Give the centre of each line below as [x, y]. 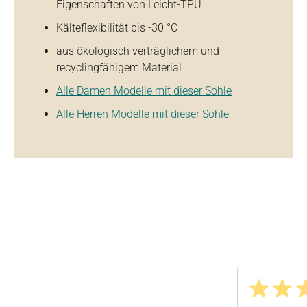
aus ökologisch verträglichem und [138, 51]
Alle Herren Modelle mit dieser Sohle [143, 114]
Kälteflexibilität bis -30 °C [117, 27]
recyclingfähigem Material [119, 67]
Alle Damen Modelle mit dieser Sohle [144, 90]
